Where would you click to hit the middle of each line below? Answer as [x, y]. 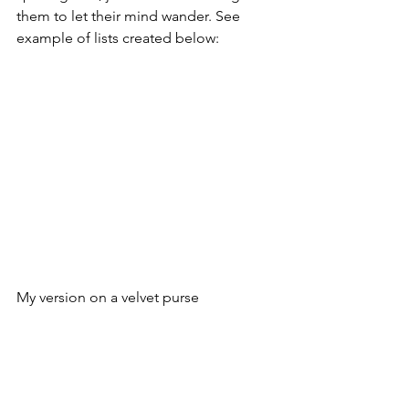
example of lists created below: [118, 38]
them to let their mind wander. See [130, 16]
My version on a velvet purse [108, 298]
